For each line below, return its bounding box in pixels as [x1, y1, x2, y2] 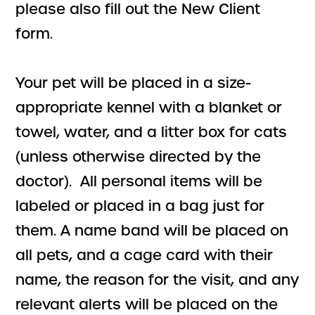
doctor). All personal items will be [15, 172, 263, 191]
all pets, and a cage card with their [15, 245, 274, 264]
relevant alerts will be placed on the [15, 295, 278, 314]
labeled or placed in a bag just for [15, 196, 265, 215]
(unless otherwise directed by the [15, 147, 262, 166]
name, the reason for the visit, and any [15, 270, 300, 289]
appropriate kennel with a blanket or [15, 98, 283, 117]
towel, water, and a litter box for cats [15, 122, 288, 141]
